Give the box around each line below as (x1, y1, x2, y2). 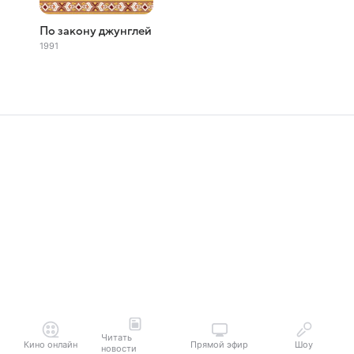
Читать (101, 332, 132, 343)
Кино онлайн (23, 339, 77, 350)
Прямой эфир (190, 339, 248, 350)
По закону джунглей (40, 24, 152, 37)
